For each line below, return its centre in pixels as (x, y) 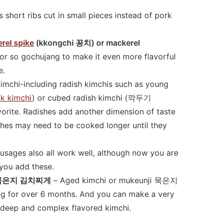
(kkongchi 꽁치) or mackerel (87, 42)
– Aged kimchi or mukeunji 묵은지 (114, 180)
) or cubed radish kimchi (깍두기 (92, 97)
